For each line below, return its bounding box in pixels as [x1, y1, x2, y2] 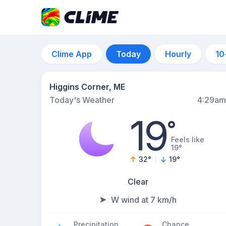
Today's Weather [49, 95, 115, 105]
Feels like [171, 135, 205, 144]
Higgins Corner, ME [49, 82, 125, 92]
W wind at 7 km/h [111, 195, 177, 205]
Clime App [51, 49, 92, 59]
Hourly [165, 49, 191, 59]
